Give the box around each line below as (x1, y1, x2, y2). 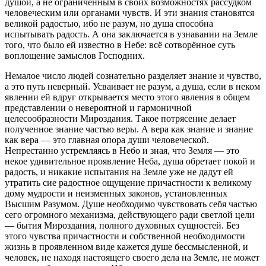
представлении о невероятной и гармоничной (5, 102, 192, 113)
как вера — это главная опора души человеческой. (5, 134, 209, 145)
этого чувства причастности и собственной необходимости (5, 230, 245, 241)
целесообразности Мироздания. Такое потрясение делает (5, 113, 236, 123)
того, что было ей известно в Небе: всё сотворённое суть (5, 39, 235, 50)
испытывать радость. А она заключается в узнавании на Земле (5, 28, 258, 39)
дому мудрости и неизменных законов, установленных (5, 188, 227, 198)
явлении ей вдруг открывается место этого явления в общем (5, 91, 250, 102)
